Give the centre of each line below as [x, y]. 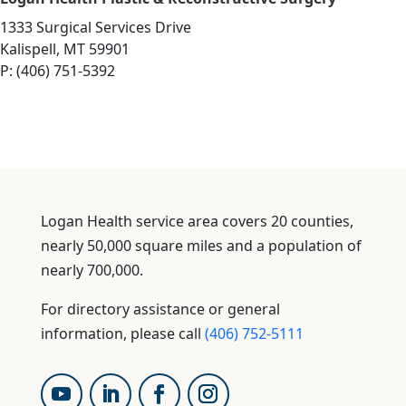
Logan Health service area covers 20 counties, [197, 221]
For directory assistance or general [160, 309]
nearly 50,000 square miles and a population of [201, 245]
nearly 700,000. [92, 270]
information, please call [122, 333]
